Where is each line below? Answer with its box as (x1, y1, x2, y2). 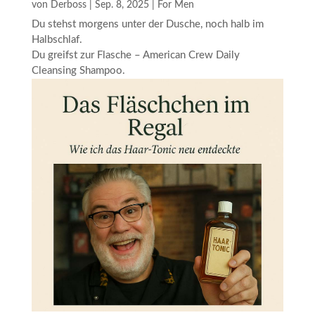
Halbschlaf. (31, 34, 82, 46)
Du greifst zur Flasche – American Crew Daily (31, 50, 240, 61)
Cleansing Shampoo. (31, 65, 125, 77)
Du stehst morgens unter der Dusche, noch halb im (31, 19, 264, 30)
